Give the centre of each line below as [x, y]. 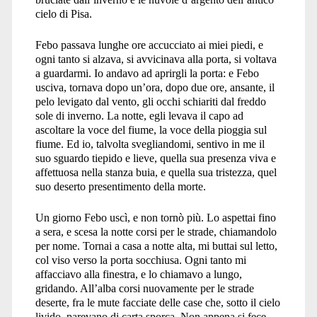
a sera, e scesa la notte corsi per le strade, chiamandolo [156, 231]
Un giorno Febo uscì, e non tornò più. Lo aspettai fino [155, 217]
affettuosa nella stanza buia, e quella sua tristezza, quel [156, 172]
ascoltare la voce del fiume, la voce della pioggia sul [151, 129]
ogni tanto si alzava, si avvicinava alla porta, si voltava [156, 59]
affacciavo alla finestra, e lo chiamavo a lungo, [138, 274]
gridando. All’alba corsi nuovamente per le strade [144, 288]
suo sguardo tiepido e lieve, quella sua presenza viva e [155, 158]
